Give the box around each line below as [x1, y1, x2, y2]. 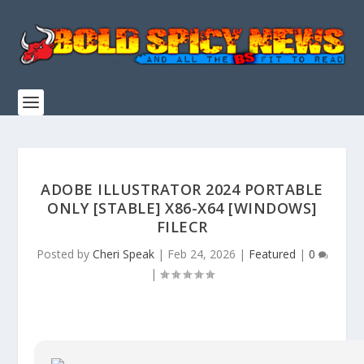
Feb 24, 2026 [167, 246, 236, 262]
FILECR [156, 217, 208, 236]
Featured [248, 246, 296, 262]
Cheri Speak [92, 246, 154, 262]
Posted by [36, 246, 93, 262]
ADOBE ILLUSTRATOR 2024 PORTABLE [41, 180, 323, 199]
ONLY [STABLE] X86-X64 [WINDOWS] [47, 198, 317, 218]
